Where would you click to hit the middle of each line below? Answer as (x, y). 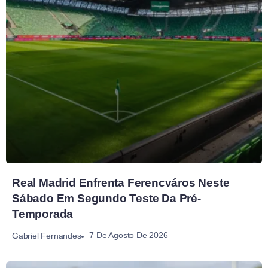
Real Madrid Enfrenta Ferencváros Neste (121, 183)
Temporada (43, 214)
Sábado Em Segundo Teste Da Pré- (106, 199)
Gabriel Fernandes (47, 235)
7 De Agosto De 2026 (129, 235)
